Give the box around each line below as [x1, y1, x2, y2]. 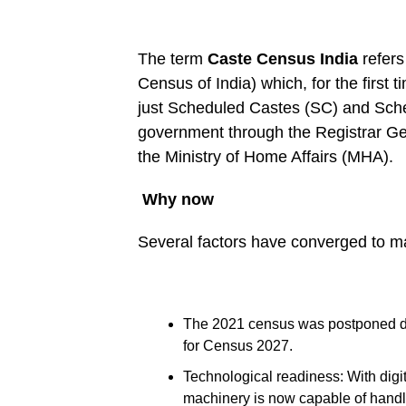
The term [138, 49, 208, 68]
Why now [138, 189, 214, 208]
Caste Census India [208, 49, 358, 68]
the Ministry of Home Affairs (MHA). [138, 147, 393, 166]
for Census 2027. [183, 337, 293, 353]
